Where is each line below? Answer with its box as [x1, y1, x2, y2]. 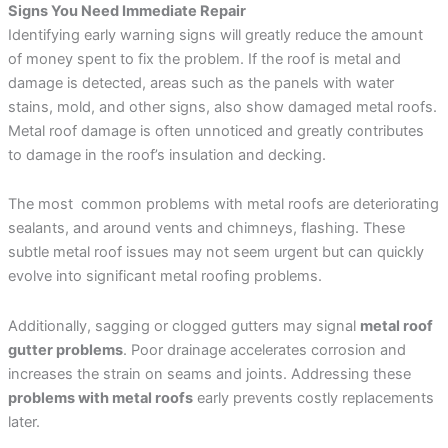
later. [7, 412, 40, 431]
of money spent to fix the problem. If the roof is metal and [7, 49, 401, 68]
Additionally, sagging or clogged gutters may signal [7, 316, 360, 335]
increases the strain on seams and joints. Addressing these [7, 364, 411, 383]
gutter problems [7, 340, 123, 359]
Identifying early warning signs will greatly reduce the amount [7, 25, 423, 44]
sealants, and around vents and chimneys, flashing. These [7, 219, 405, 238]
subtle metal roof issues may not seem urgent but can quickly [7, 243, 424, 262]
